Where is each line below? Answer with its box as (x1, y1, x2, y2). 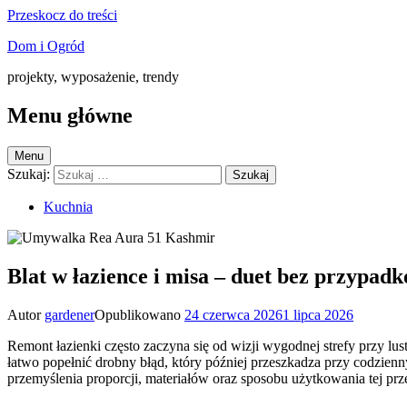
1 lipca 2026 (283, 306, 353, 323)
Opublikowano (94, 306, 184, 323)
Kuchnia (44, 198, 93, 214)
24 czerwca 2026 (184, 306, 283, 323)
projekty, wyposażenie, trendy (7, 69, 179, 84)
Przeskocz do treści (7, 7, 117, 23)
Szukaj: (7, 165, 50, 182)
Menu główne (7, 103, 133, 127)
